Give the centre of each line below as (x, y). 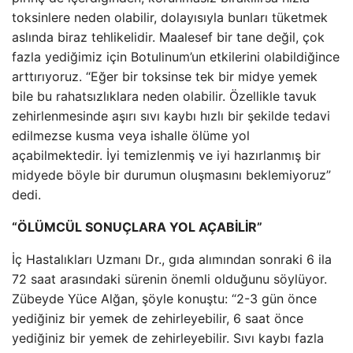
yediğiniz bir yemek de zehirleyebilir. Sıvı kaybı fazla (168, 338)
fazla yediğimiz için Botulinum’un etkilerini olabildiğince (176, 57)
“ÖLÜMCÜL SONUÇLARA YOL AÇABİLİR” (137, 227)
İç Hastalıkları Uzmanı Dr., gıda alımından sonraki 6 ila (172, 259)
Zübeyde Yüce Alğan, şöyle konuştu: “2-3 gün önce (164, 299)
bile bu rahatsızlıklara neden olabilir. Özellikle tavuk (164, 96)
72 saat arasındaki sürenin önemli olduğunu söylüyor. (169, 279)
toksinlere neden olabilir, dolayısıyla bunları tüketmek (170, 17)
